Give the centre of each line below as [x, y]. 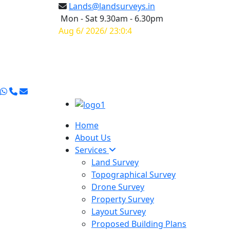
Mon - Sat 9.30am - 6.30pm [111, 18]
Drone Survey [118, 187]
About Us [93, 137]
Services [92, 150]
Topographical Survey [133, 174]
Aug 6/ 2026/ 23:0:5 [95, 31]
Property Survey [123, 199]
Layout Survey [119, 211]
